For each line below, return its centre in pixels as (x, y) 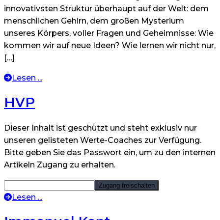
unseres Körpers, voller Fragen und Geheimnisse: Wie (109, 33)
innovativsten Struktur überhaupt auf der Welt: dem (106, 9)
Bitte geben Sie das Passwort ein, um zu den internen (110, 152)
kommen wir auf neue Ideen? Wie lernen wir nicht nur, (110, 46)
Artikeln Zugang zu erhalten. (60, 165)
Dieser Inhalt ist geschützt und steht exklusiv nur (100, 128)
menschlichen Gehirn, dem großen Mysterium (94, 21)
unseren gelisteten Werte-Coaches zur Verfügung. (103, 140)
